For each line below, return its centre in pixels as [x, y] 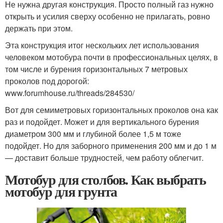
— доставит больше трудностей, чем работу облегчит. [104, 158]
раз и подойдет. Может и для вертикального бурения [102, 122]
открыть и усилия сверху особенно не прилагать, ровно [108, 16]
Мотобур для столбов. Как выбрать [106, 179]
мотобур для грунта [61, 191]
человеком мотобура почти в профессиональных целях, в [111, 57]
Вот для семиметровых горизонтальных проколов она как [111, 110]
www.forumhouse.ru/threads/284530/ [70, 93]
